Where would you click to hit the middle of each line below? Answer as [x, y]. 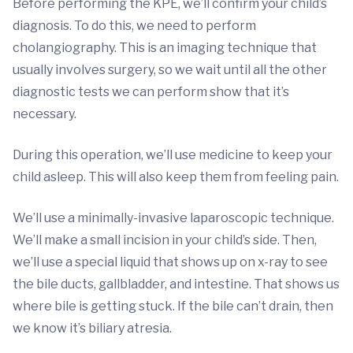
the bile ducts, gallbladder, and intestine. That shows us [176, 284]
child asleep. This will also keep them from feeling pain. [176, 177]
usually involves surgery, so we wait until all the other [170, 70]
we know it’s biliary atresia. [92, 328]
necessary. [45, 114]
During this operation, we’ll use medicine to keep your [173, 155]
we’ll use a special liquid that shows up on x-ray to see [170, 262]
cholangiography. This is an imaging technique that [165, 48]
